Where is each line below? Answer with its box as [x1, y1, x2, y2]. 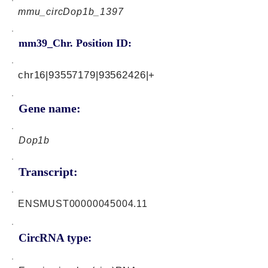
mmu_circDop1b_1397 [18, 7, 124, 17]
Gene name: [19, 102, 81, 115]
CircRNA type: [19, 232, 92, 244]
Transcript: [19, 165, 78, 178]
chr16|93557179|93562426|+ [18, 69, 156, 81]
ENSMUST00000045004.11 [18, 199, 148, 209]
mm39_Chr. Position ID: [19, 37, 132, 49]
